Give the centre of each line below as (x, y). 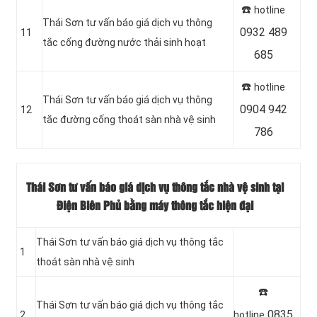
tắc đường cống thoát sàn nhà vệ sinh (129, 119)
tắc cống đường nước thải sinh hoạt (124, 42)
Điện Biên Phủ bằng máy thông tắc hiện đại (155, 207)
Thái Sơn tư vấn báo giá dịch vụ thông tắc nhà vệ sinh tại (155, 188)
